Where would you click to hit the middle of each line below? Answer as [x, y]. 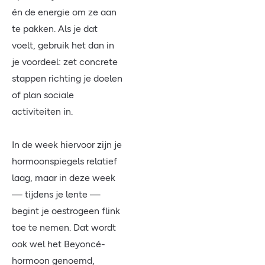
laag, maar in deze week [64, 178]
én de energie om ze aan [64, 12]
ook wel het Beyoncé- [59, 244]
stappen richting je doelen [67, 78]
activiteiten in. [43, 112]
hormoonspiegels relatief [64, 161]
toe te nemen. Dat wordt [64, 227]
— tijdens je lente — [56, 194]
